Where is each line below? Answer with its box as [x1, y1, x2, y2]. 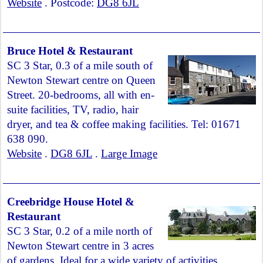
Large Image [101, 147, 157, 160]
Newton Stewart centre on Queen [7, 74, 156, 86]
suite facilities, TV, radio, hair [7, 103, 139, 116]
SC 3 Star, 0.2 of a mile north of [7, 225, 152, 237]
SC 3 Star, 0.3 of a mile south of [7, 59, 153, 72]
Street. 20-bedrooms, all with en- [7, 89, 154, 101]
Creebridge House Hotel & [7, 195, 134, 208]
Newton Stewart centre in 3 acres [7, 240, 154, 252]
